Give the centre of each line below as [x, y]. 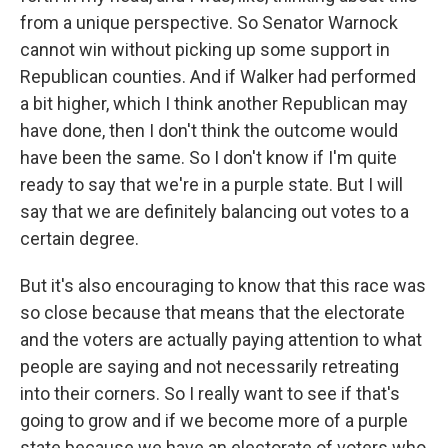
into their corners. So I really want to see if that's [210, 393]
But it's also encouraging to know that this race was [223, 285]
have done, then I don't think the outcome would [209, 130]
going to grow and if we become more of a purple [214, 420]
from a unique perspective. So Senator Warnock [209, 22]
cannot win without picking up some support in [205, 49]
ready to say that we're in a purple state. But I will [211, 184]
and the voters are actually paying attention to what [221, 339]
